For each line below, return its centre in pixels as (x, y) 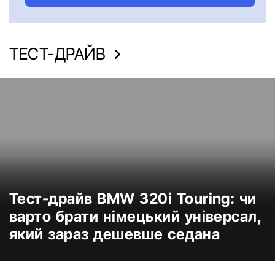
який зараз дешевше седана (114, 234)
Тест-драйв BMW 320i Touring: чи (133, 199)
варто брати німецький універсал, (136, 217)
